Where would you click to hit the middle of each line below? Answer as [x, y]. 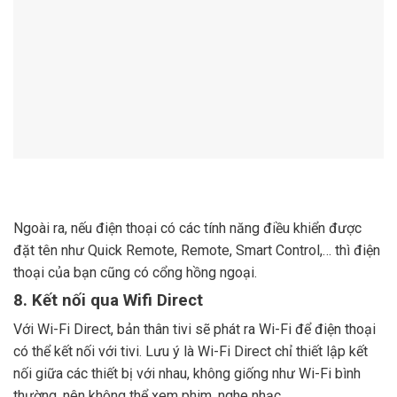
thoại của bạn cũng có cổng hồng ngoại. [135, 272]
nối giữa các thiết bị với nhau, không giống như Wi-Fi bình [187, 374]
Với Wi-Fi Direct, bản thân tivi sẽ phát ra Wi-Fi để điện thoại [195, 330]
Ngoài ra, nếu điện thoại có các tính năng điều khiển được [187, 228]
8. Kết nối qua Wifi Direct [108, 301]
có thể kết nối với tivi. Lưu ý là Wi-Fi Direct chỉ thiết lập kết [191, 352]
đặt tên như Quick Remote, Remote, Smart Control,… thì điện [197, 250]
